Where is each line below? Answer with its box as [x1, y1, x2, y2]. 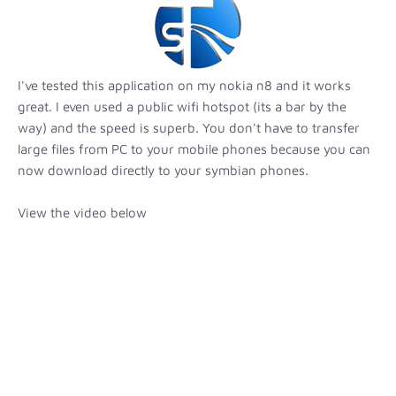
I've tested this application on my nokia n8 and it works [18, 77, 351, 93]
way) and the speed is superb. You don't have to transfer [18, 119, 360, 135]
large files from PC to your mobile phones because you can [18, 141, 370, 156]
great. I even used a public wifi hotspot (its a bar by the [18, 98, 346, 114]
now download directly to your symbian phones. [18, 162, 308, 178]
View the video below [18, 204, 147, 220]
